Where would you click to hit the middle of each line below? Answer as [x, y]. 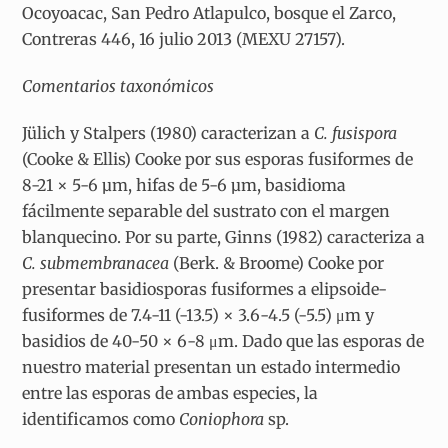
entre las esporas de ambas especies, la [170, 392]
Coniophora [222, 418]
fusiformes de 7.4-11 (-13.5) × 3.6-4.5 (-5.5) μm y [198, 314]
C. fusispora [356, 132]
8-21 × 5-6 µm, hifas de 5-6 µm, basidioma [184, 184]
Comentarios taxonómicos [118, 85]
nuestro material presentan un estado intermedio [211, 366]
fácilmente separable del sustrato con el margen [206, 210]
